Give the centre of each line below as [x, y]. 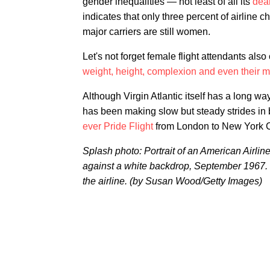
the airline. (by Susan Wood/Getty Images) [172, 181]
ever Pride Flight [118, 126]
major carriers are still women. [146, 32]
